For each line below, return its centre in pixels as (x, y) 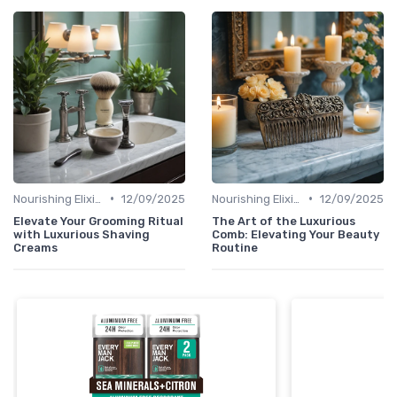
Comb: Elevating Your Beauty (296, 234)
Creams (35, 247)
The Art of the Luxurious (284, 221)
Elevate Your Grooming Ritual (98, 221)
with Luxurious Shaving (82, 234)
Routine (235, 247)
